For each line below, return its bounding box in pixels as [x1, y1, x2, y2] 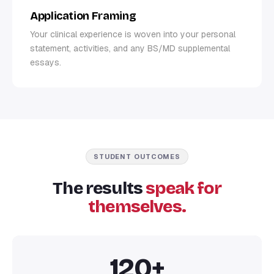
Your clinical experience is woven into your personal [30, 28, 235, 40]
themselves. [88, 196, 186, 217]
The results [53, 177, 146, 199]
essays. [30, 56, 61, 68]
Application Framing [30, 9, 136, 23]
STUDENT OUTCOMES [93, 152, 181, 161]
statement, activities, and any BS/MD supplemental [30, 42, 230, 54]
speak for [146, 177, 221, 199]
